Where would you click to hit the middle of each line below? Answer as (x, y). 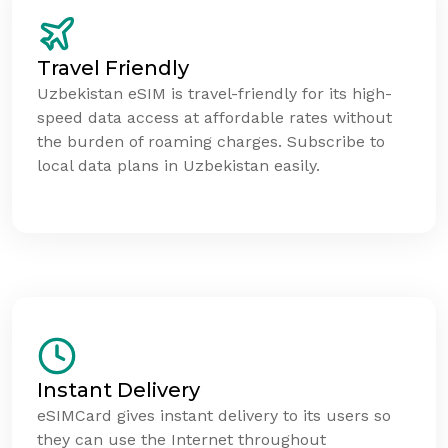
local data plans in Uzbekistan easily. (178, 165)
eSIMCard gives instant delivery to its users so (214, 416)
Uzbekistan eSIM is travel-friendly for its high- (214, 93)
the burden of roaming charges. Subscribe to (211, 141)
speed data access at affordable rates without (214, 117)
